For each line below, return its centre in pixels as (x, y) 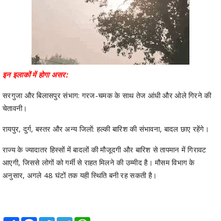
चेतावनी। (15, 108)
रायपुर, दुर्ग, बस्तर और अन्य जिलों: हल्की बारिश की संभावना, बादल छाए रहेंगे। (106, 129)
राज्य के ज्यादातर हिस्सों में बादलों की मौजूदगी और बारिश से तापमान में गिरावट (105, 149)
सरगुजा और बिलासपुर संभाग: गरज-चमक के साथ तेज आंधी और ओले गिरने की (107, 95)
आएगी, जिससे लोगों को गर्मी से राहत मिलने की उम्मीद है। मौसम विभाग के (99, 162)
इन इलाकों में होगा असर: (35, 74)
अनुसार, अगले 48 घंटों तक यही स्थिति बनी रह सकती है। (80, 175)
